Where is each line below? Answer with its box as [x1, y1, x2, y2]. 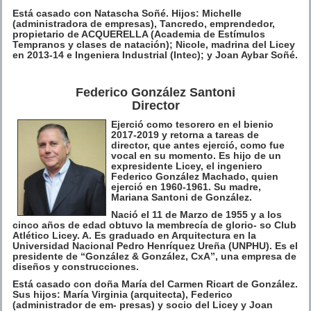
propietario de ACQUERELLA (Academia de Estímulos [12, 28, 265, 40]
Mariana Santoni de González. [111, 191, 252, 203]
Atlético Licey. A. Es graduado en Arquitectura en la [12, 229, 256, 241]
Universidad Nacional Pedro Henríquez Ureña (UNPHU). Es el [12, 239, 298, 251]
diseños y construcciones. [12, 260, 139, 272]
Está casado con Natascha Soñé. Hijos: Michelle [12, 7, 242, 19]
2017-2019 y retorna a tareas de [111, 128, 259, 140]
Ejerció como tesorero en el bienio [111, 118, 274, 130]
